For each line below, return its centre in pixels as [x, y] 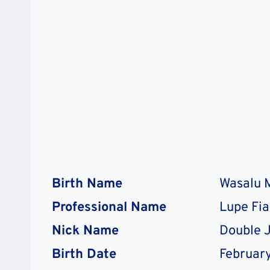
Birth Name [87, 184]
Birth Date [84, 254]
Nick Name [85, 231]
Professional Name [109, 207]
